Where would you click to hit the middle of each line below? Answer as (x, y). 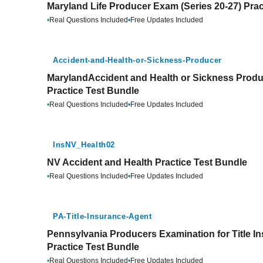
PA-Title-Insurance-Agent (102, 216)
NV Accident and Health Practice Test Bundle (147, 162)
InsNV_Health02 (84, 145)
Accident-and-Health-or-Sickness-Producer (137, 60)
